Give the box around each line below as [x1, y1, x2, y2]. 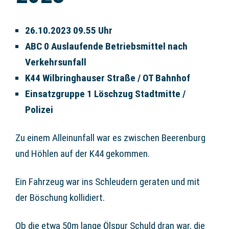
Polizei [25, 103, 54, 116]
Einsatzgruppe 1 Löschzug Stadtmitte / [25, 87, 186, 100]
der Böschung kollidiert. [15, 191, 105, 203]
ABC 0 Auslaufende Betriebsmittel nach [25, 40, 188, 52]
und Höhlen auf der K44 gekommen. [15, 147, 150, 159]
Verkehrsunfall [25, 56, 87, 68]
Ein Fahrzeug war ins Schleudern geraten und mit [15, 175, 200, 188]
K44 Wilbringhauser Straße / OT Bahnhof [25, 72, 191, 84]
